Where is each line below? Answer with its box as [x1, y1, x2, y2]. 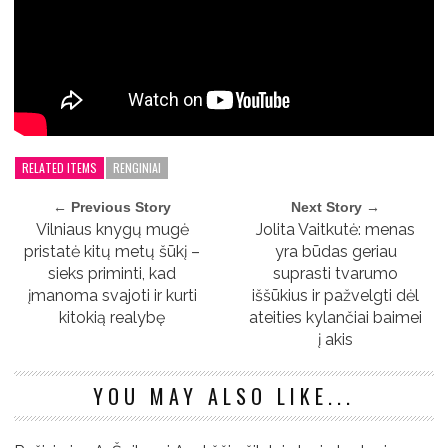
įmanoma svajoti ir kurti [27, 286, 197, 306]
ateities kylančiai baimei [249, 308, 423, 328]
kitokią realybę [59, 308, 166, 328]
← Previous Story [53, 199, 172, 216]
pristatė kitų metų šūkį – [24, 242, 201, 262]
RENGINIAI [113, 159, 161, 177]
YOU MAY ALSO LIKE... [93, 381, 355, 412]
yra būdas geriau [274, 242, 397, 262]
